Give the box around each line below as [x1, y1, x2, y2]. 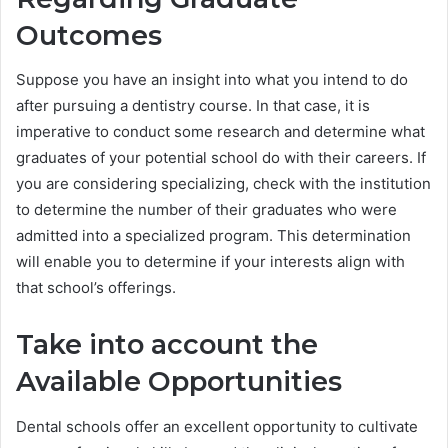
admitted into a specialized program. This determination [16, 226, 411, 246]
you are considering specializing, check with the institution [16, 174, 431, 194]
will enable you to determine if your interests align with [16, 252, 405, 272]
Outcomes [16, 18, 162, 52]
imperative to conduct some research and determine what [16, 122, 425, 142]
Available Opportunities [16, 365, 342, 399]
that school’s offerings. [16, 278, 176, 298]
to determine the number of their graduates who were [16, 200, 397, 220]
